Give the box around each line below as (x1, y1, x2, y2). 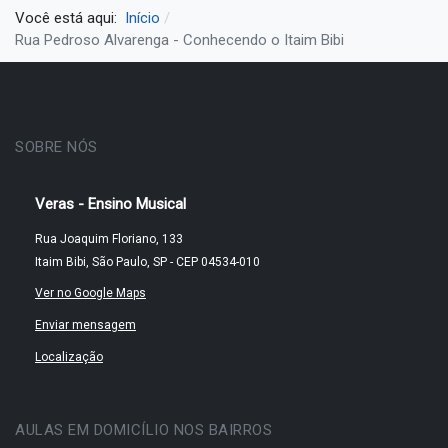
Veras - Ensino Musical (35, 195, 186, 214)
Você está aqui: (15, 8, 125, 27)
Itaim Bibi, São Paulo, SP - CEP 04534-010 (35, 255, 260, 270)
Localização (35, 350, 103, 365)
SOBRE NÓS (15, 138, 98, 157)
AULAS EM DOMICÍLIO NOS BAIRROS (15, 420, 272, 439)
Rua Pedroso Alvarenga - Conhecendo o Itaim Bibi (15, 30, 344, 49)
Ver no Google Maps (35, 286, 146, 301)
